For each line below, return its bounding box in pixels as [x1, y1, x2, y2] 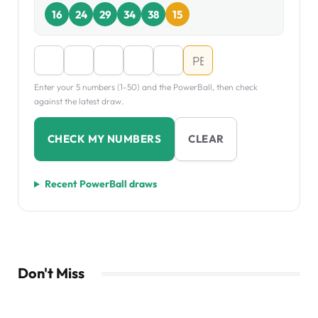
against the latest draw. [34, 96, 124, 107]
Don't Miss [18, 264, 84, 283]
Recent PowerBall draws [44, 177, 157, 191]
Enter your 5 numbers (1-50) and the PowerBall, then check [34, 82, 258, 93]
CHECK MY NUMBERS [48, 132, 162, 146]
